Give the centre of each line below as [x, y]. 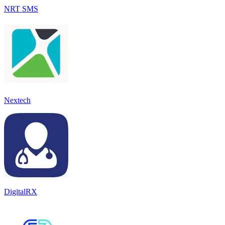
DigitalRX [21, 191]
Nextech [17, 100]
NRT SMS [21, 9]
